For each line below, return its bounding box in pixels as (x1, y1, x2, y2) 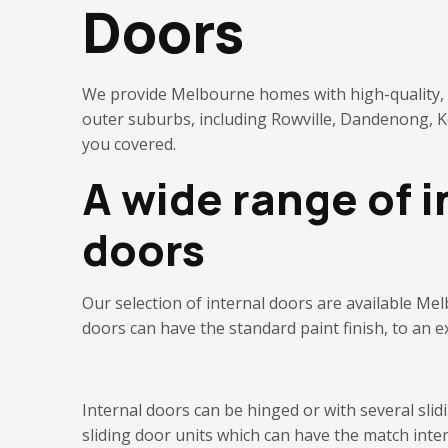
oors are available (278, 291, 416, 314)
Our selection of (82, 291, 206, 314)
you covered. (82, 132, 176, 155)
